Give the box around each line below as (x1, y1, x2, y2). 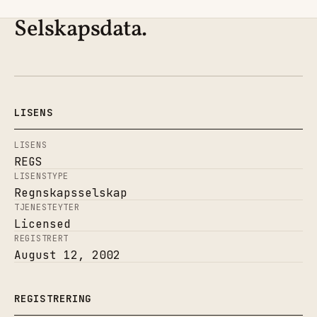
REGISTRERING (14, 292, 92, 305)
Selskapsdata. (14, 13, 147, 45)
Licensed (14, 216, 71, 231)
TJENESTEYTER (14, 201, 80, 213)
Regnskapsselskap (14, 185, 127, 200)
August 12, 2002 (14, 247, 120, 263)
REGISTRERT (14, 232, 69, 244)
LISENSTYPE (14, 170, 69, 182)
